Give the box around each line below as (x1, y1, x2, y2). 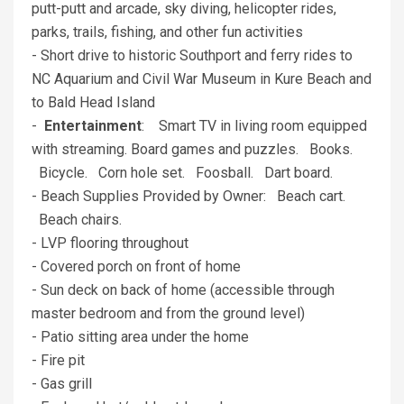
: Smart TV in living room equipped (142, 117, 367, 135)
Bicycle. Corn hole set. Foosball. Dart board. (32, 164, 362, 182)
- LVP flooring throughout (32, 234, 188, 252)
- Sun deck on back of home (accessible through (32, 281, 335, 299)
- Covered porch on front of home (32, 258, 241, 276)
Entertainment (44, 117, 142, 135)
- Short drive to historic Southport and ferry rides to (32, 47, 353, 65)
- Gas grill (32, 375, 92, 393)
